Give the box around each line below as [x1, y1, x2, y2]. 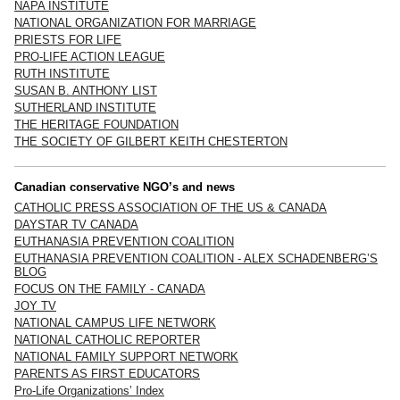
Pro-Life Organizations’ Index [14, 383, 164, 397]
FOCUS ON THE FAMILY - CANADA [14, 281, 205, 296]
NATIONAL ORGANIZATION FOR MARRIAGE [14, 15, 256, 29]
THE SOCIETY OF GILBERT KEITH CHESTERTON [14, 134, 287, 148]
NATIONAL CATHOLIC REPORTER [14, 332, 200, 346]
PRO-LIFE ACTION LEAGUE [14, 49, 165, 63]
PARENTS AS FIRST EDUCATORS [14, 366, 200, 380]
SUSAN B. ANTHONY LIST [14, 83, 157, 97]
